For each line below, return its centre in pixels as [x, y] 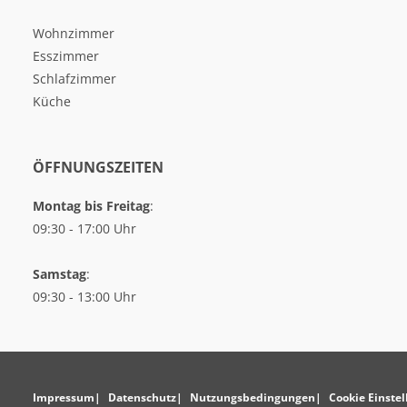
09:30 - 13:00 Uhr [84, 297]
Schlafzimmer [74, 79]
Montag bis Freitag [91, 206]
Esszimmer [66, 56]
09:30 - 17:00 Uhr [84, 228]
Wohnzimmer [74, 33]
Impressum [64, 397]
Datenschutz [142, 397]
